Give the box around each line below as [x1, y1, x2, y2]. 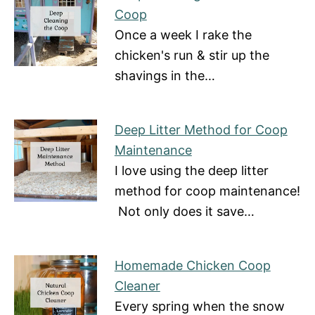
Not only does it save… [114, 203, 255, 219]
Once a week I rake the [114, 27, 252, 42]
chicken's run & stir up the [114, 47, 269, 63]
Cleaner [114, 278, 160, 293]
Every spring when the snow [114, 298, 285, 314]
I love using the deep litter [114, 162, 269, 178]
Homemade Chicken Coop [114, 257, 271, 273]
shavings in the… [114, 67, 215, 83]
